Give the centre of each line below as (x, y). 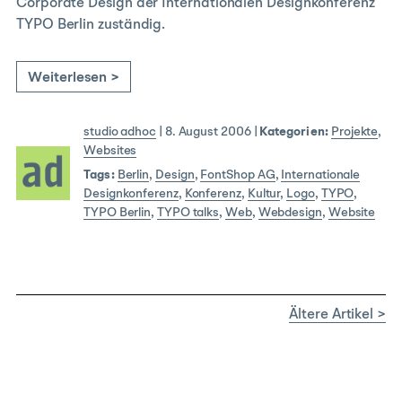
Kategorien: (294, 132)
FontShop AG (238, 175)
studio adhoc (120, 132)
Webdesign (290, 213)
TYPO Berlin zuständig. (91, 26)
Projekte (354, 132)
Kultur (264, 194)
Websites (110, 151)
